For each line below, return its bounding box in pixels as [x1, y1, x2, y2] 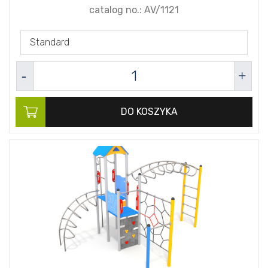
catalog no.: [89, 4, 144, 16]
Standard [30, 36, 69, 48]
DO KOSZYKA [120, 106, 178, 118]
